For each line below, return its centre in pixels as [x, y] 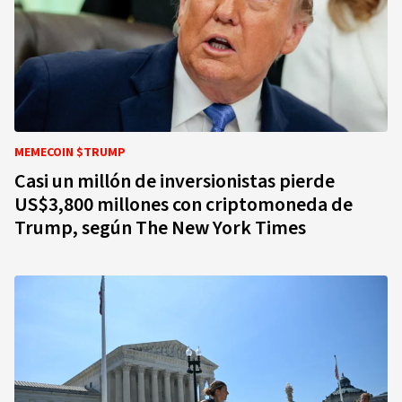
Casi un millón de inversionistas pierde [175, 181]
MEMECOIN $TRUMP [70, 153]
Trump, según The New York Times [160, 228]
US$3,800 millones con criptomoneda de [184, 205]
